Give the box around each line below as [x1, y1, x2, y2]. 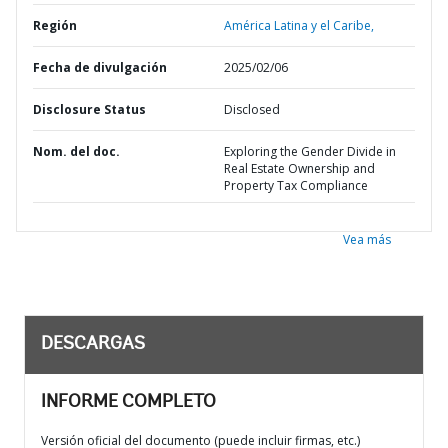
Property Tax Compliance [224, 177, 368, 194]
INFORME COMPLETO [41, 394, 216, 412]
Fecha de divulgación [33, 59, 167, 76]
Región [33, 17, 77, 34]
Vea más [343, 231, 391, 248]
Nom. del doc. [33, 143, 120, 160]
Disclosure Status [33, 101, 146, 118]
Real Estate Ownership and [224, 160, 375, 177]
